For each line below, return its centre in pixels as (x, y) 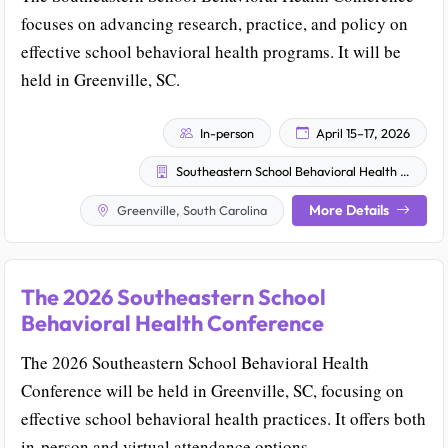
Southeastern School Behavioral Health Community (286, 171)
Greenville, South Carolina (190, 210)
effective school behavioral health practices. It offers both (223, 418)
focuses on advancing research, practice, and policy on (214, 23)
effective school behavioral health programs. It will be (211, 51)
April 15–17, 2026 (361, 132)
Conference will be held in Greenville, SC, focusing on (212, 390)
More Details (350, 209)
